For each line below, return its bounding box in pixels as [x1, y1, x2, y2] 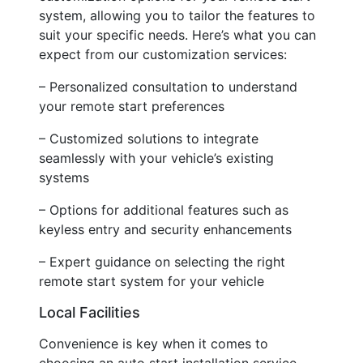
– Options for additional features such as [39, 201, 288, 218]
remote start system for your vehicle [39, 272, 264, 289]
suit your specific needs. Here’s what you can [39, 26, 316, 43]
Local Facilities [39, 303, 140, 321]
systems [39, 169, 89, 186]
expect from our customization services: [39, 45, 287, 62]
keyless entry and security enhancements [39, 220, 292, 237]
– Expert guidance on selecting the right [39, 253, 285, 270]
